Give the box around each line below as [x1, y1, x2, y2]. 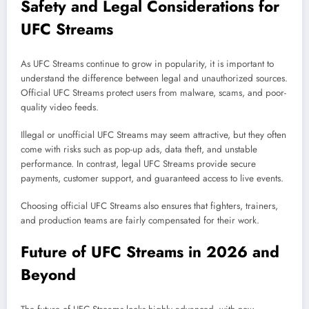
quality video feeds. [21, 100, 99, 114]
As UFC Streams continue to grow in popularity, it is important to [21, 57, 274, 70]
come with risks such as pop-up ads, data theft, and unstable [21, 143, 257, 157]
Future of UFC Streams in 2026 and [21, 241, 279, 263]
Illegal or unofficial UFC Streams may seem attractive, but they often [21, 128, 286, 142]
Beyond [21, 263, 76, 286]
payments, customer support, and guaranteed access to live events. [21, 172, 283, 186]
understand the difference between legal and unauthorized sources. [21, 71, 288, 85]
